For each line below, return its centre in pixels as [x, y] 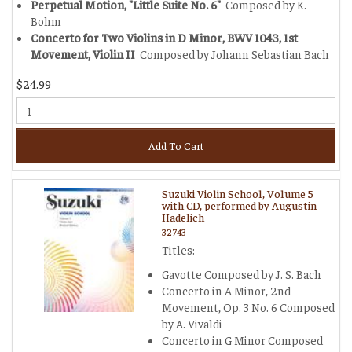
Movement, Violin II [84, 54]
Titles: [178, 249]
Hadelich [183, 217]
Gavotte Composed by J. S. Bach [242, 274]
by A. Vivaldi [192, 323]
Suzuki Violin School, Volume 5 [238, 193]
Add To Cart [176, 145]
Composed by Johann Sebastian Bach [233, 54]
